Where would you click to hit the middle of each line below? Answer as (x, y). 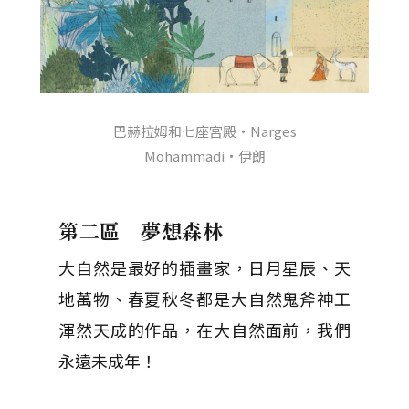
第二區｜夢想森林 (141, 231)
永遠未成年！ (108, 361)
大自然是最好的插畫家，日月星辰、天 (204, 268)
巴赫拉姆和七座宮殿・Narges (204, 131)
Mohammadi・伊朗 (204, 156)
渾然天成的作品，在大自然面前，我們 (204, 330)
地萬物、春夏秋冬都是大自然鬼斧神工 (204, 299)
